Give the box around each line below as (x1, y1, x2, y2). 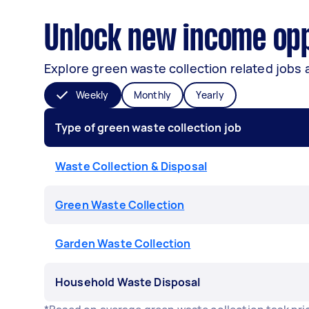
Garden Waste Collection (55, 236, 191, 251)
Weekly (76, 88, 109, 101)
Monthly (133, 88, 172, 101)
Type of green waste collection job (55, 120, 242, 135)
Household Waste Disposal (55, 275, 201, 290)
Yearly (196, 88, 224, 101)
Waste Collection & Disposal (55, 159, 208, 174)
